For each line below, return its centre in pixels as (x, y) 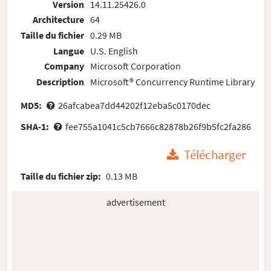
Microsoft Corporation (135, 66)
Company (64, 66)
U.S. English (114, 51)
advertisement (135, 202)
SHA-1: (36, 126)
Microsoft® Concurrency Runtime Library (172, 81)
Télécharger (215, 155)
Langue (69, 51)
